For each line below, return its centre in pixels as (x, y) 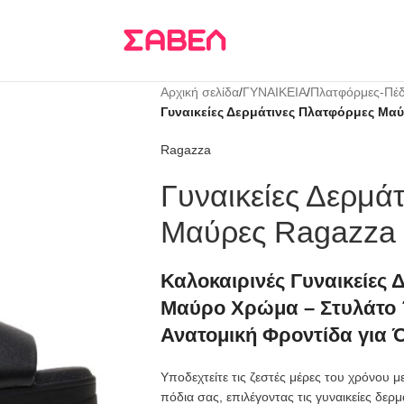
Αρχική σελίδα (199, 92)
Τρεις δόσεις (124, 18)
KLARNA (188, 18)
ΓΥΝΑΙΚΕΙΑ (274, 92)
